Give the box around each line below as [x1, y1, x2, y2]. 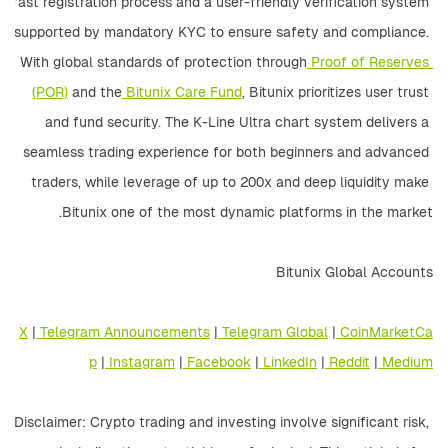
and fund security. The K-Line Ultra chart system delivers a [45, 113, 429, 131]
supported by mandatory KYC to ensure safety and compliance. [14, 23, 429, 41]
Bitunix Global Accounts [276, 263, 433, 281]
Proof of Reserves [307, 53, 429, 71]
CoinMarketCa [336, 323, 433, 341]
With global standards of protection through [20, 53, 307, 71]
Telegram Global [218, 323, 328, 341]
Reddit [325, 353, 370, 371]
